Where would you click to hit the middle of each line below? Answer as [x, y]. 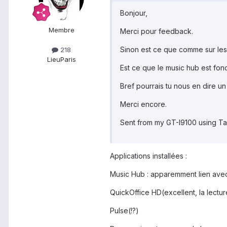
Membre [61, 30]
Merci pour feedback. [157, 31]
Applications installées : [148, 156]
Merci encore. [143, 104]
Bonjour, [134, 13]
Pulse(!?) [124, 211]
